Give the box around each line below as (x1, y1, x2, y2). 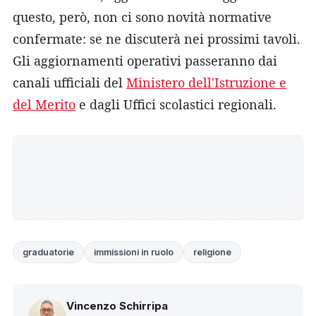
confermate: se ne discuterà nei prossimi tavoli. (13, 30, 300, 47)
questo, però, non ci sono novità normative (13, 8, 272, 25)
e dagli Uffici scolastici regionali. (75, 95, 276, 113)
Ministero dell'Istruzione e (126, 73, 286, 91)
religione (193, 246, 231, 257)
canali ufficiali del (13, 73, 126, 91)
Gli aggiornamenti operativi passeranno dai (13, 51, 277, 69)
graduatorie (23, 246, 74, 257)
